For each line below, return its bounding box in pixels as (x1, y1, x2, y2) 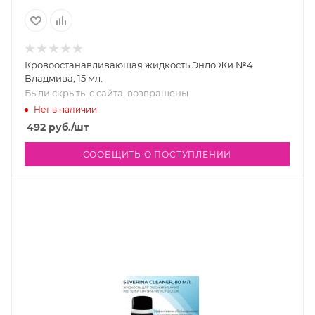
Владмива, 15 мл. (25, 72, 103, 84)
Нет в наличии (34, 103, 97, 115)
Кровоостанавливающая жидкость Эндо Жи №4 (25, 59, 253, 71)
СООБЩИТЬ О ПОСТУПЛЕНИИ (82, 149, 232, 160)
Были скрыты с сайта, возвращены (25, 87, 188, 99)
